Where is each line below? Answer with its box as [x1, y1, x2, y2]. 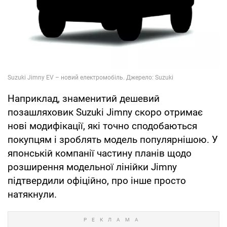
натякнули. [8, 188, 57, 201]
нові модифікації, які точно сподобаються [8, 120, 197, 132]
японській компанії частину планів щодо [8, 147, 192, 160]
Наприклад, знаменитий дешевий [8, 93, 160, 105]
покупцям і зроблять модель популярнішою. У [8, 134, 218, 146]
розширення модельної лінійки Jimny [8, 161, 177, 173]
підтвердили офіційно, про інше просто [8, 175, 186, 187]
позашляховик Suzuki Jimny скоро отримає [8, 106, 203, 119]
